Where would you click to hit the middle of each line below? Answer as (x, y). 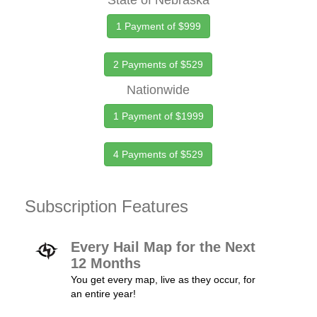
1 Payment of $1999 (158, 116)
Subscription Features (106, 206)
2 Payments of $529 (158, 64)
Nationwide (158, 90)
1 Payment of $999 (158, 26)
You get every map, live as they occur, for (163, 279)
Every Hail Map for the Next (163, 247)
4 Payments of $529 (158, 154)
